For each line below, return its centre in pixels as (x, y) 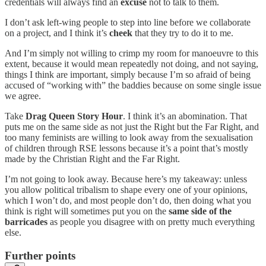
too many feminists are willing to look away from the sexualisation (129, 137)
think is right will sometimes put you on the (87, 211)
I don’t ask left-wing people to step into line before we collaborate (128, 22)
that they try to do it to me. (184, 33)
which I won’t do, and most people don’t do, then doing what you (128, 200)
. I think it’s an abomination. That (185, 116)
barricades (26, 221)
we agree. (23, 96)
